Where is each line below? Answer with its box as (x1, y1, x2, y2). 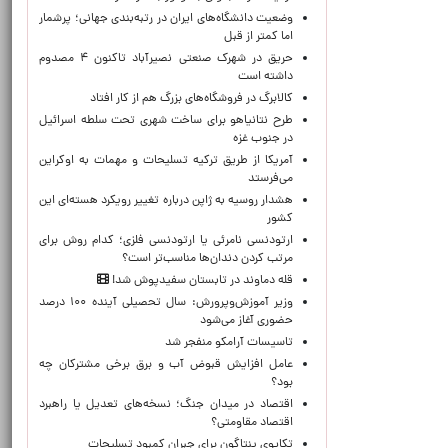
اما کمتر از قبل (224, 28, 293, 46)
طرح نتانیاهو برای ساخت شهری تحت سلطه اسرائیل (39, 112, 293, 130)
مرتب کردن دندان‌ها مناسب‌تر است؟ (122, 250, 293, 268)
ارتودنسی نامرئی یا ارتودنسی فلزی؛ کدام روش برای (39, 232, 293, 250)
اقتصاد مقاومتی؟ (211, 414, 293, 432)
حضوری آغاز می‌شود (200, 312, 293, 330)
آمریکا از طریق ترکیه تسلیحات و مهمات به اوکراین (39, 152, 293, 170)
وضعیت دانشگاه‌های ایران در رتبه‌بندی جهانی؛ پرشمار (39, 10, 293, 28)
